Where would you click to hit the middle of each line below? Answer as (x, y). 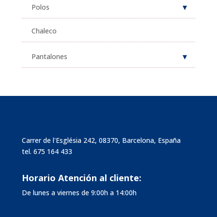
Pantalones (49, 56)
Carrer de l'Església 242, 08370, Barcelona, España (101, 140)
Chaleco (44, 31)
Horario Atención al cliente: (81, 178)
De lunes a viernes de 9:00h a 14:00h (79, 192)
